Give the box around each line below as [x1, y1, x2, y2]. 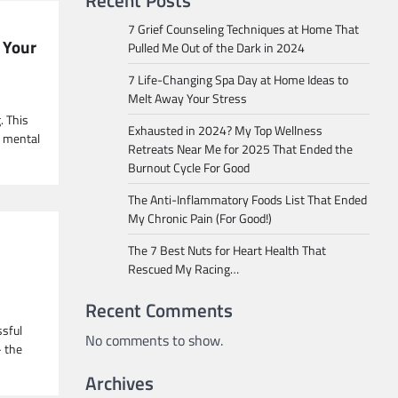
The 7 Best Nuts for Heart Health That [128, 241, 326, 260]
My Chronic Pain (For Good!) [128, 209, 272, 228]
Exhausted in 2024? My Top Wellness [128, 121, 322, 140]
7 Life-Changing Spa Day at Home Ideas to [128, 70, 348, 90]
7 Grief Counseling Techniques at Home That [128, 20, 359, 39]
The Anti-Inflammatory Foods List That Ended [128, 190, 367, 210]
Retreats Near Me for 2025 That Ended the [128, 139, 353, 159]
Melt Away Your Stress [128, 89, 247, 108]
